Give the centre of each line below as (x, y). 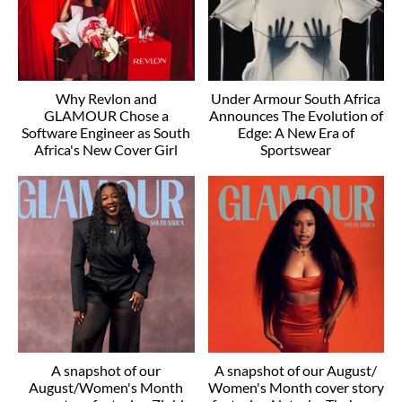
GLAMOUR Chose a (106, 116)
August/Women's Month (106, 387)
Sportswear (296, 150)
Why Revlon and (106, 99)
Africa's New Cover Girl (106, 150)
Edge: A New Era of (296, 133)
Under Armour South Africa (296, 99)
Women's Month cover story (296, 387)
